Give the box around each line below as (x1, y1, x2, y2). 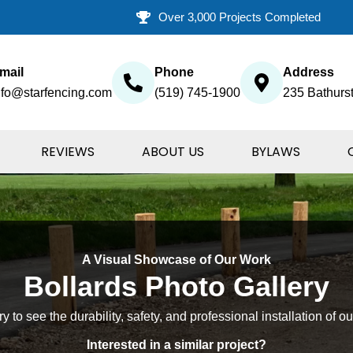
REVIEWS (41, 142, 95, 161)
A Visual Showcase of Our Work (82, 253, 271, 267)
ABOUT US (142, 142, 204, 161)
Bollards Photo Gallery (24, 270, 329, 303)
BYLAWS (251, 142, 300, 161)
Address (283, 65, 334, 79)
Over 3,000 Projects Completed (158, 10, 321, 24)
